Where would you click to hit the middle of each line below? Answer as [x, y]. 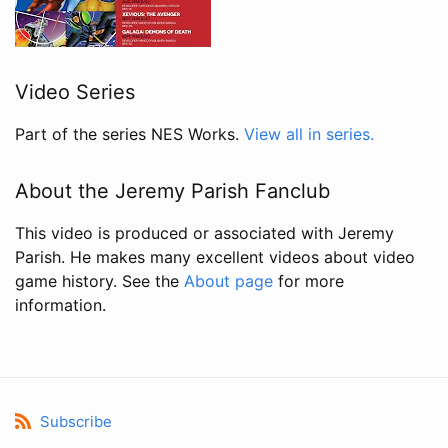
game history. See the [99, 280]
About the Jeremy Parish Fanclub [172, 190]
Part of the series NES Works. [129, 133]
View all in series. [309, 133]
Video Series [75, 91]
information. [60, 304]
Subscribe [76, 421]
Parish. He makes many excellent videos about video [215, 256]
